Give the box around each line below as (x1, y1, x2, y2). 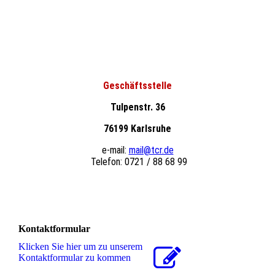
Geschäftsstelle (103, 79, 172, 91)
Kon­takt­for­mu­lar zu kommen (18, 252, 131, 263)
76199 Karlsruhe (104, 122, 171, 134)
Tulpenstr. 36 (110, 101, 165, 113)
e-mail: (99, 144, 129, 156)
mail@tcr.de (128, 144, 174, 156)
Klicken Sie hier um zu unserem (18, 241, 142, 252)
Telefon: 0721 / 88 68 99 (88, 155, 187, 168)
